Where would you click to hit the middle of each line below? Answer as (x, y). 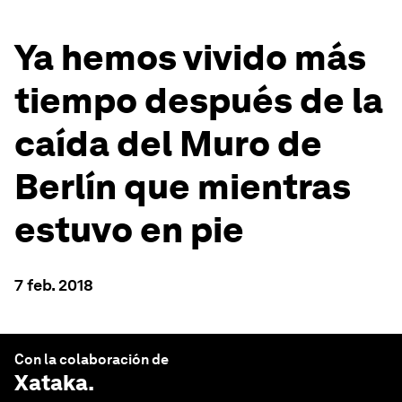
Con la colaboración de (92, 359)
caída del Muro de (168, 144)
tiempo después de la (199, 100)
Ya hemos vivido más (190, 57)
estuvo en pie (129, 230)
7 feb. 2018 (54, 285)
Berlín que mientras (183, 187)
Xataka (51, 383)
